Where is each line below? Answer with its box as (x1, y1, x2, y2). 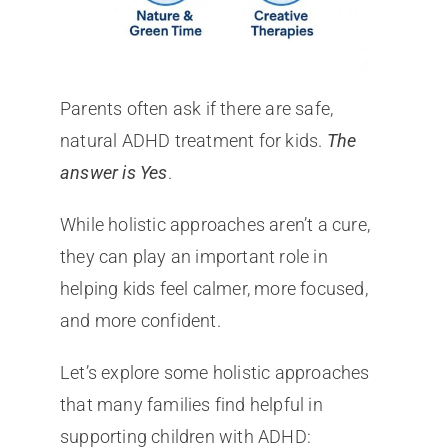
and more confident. (59, 310, 221, 332)
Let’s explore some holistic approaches (59, 362, 370, 384)
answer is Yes (59, 162, 168, 184)
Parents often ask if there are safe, (59, 98, 334, 120)
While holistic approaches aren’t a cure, (59, 214, 370, 236)
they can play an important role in (59, 246, 328, 268)
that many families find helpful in (59, 394, 323, 416)
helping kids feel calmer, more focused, (59, 278, 368, 300)
